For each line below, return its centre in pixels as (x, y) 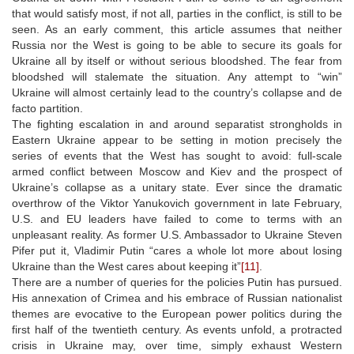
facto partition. (47, 108)
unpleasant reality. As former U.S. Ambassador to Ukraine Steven (177, 234)
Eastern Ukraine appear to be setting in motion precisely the (177, 139)
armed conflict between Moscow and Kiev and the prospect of (177, 171)
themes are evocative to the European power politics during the (177, 313)
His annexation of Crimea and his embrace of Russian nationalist (177, 298)
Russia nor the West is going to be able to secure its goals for (177, 45)
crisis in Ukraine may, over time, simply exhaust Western (177, 345)
